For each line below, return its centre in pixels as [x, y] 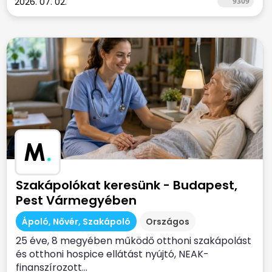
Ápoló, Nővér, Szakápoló [76, 222]
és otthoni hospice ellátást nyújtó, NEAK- [112, 254]
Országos [168, 222]
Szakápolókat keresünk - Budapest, [127, 185]
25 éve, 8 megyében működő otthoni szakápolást [134, 241]
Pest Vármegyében [76, 200]
